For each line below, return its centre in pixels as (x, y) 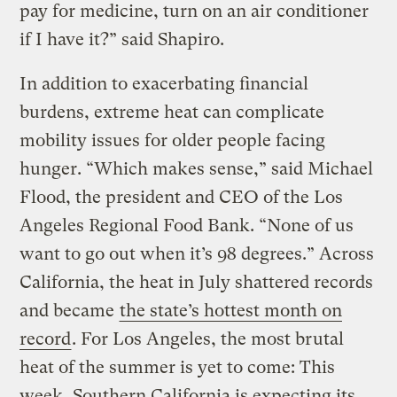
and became (70, 310)
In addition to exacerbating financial (164, 83)
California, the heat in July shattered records (197, 282)
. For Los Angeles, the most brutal (208, 339)
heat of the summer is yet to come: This (178, 367)
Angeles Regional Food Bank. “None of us (187, 225)
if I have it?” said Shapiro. (125, 39)
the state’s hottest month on (231, 310)
